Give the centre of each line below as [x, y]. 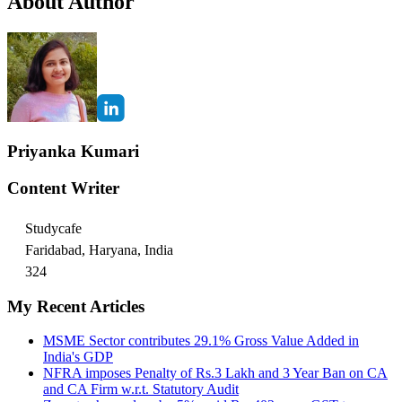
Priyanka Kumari [73, 152]
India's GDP [78, 357]
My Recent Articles [76, 306]
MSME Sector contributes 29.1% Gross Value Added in [201, 341]
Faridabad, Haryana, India [99, 249]
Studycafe [53, 228]
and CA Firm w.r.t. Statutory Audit [141, 389]
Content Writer [63, 188]
